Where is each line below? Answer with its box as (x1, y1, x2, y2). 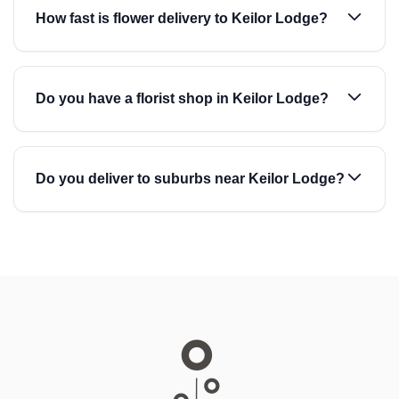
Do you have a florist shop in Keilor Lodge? (36, 91, 329, 106)
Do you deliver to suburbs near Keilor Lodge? (36, 171, 345, 186)
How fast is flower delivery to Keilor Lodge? (36, 11, 328, 26)
